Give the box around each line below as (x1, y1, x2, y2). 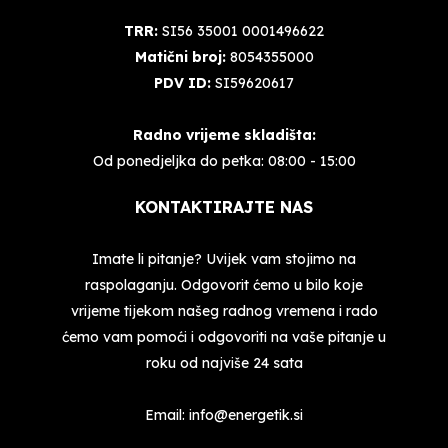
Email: (145, 406, 189, 425)
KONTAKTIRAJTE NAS (135, 197, 313, 218)
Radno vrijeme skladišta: (132, 126, 316, 145)
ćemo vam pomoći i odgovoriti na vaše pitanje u (62, 328, 386, 347)
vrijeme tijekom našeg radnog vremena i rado (70, 302, 378, 321)
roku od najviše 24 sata (145, 354, 303, 373)
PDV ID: (154, 74, 211, 93)
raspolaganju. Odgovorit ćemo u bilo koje (85, 276, 363, 295)
